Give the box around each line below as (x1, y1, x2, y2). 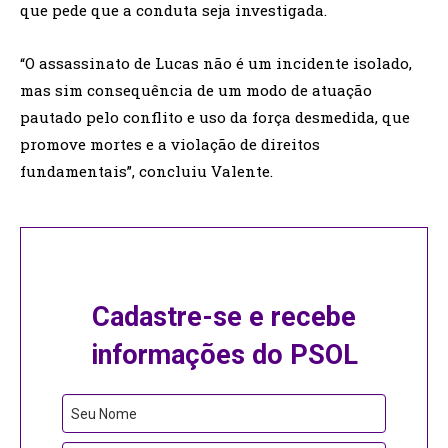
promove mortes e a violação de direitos (20, 134, 320, 155)
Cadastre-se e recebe (92, 301, 356, 334)
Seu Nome (70, 406, 137, 423)
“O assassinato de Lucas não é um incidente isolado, (20, 53, 412, 74)
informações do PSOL (90, 339, 358, 372)
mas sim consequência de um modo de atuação (20, 80, 372, 101)
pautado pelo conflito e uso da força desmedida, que (20, 107, 410, 128)
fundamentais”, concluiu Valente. (20, 161, 273, 182)
